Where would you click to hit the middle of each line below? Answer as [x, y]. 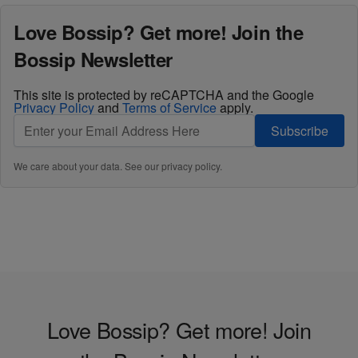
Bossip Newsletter [93, 59]
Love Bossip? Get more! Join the [159, 32]
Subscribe [300, 131]
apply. [235, 107]
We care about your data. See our [88, 166]
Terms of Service [169, 107]
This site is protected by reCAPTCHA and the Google [164, 95]
